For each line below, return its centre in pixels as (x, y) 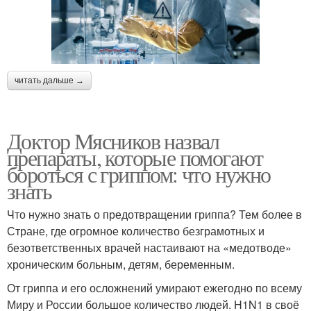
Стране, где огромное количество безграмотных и (136, 231)
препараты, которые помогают (135, 158)
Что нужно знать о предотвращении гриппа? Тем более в (154, 215)
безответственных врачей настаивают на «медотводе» (149, 248)
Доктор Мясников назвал (113, 141)
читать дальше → (49, 81)
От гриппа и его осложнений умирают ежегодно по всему (154, 288)
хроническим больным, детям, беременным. (121, 264)
